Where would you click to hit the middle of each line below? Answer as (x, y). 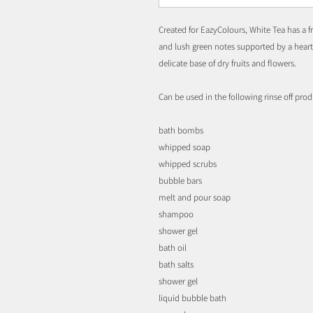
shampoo (176, 214)
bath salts (176, 264)
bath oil (173, 247)
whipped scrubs (188, 163)
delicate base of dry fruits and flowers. (227, 63)
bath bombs (181, 130)
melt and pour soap (195, 197)
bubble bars (180, 180)
